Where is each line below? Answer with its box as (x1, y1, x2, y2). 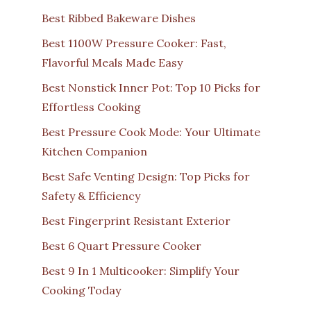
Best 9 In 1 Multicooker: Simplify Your (42, 264, 239, 278)
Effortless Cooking (42, 100, 141, 115)
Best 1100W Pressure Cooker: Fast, (42, 36, 226, 51)
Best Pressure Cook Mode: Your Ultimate (42, 125, 260, 140)
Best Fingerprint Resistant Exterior (42, 214, 230, 228)
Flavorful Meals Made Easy (42, 56, 183, 70)
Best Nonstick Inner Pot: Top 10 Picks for (42, 81, 260, 95)
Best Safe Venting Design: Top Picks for (42, 169, 250, 184)
